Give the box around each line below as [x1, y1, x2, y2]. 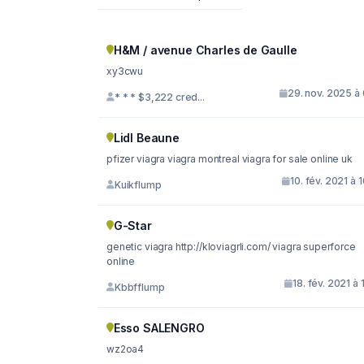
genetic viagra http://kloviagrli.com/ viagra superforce [106, 240, 273, 253]
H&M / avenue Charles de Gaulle [113, 43, 297, 57]
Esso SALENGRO [113, 321, 205, 335]
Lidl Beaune [113, 131, 180, 145]
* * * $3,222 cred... [114, 90, 205, 103]
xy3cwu [106, 65, 144, 77]
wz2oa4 [106, 343, 145, 355]
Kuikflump [114, 178, 162, 191]
